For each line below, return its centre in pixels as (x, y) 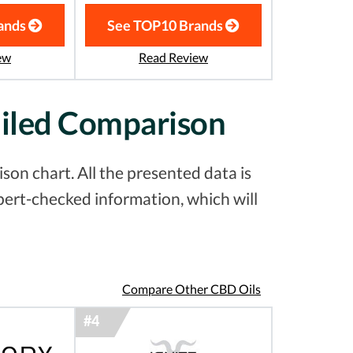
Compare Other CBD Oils (191, 289)
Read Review (173, 58)
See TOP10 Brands (166, 26)
